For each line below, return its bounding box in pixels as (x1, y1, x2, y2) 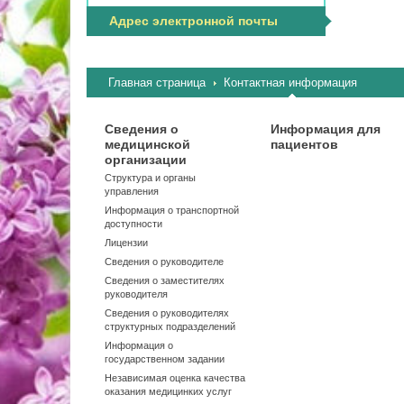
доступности (105, 218, 162, 229)
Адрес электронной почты (109, 14, 278, 28)
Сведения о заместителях (105, 275, 225, 286)
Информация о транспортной (105, 205, 239, 216)
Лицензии (105, 237, 148, 248)
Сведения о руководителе (105, 256, 224, 267)
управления (105, 186, 159, 197)
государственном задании (105, 353, 225, 364)
